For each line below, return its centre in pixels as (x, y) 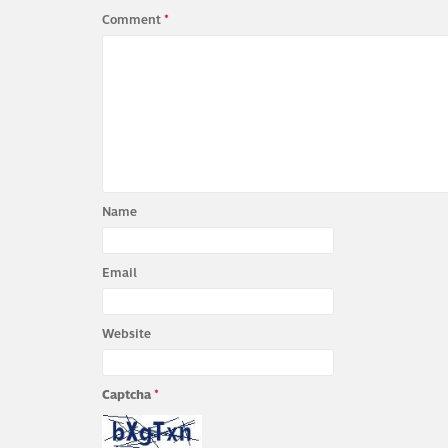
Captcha (128, 394)
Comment (133, 19)
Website (126, 333)
